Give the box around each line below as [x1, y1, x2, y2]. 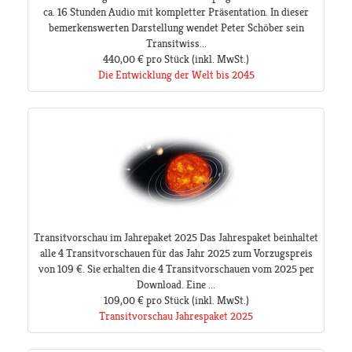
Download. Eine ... [137, 278, 215, 291]
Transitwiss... [145, 37, 207, 50]
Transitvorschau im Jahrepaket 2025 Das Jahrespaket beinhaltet [34, 231, 318, 244]
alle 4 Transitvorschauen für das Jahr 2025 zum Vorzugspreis [39, 247, 313, 260]
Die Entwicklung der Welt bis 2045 [97, 68, 255, 82]
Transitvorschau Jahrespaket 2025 [99, 310, 253, 323]
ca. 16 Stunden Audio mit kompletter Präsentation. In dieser [43, 5, 309, 19]
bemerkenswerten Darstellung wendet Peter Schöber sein [48, 21, 304, 35]
